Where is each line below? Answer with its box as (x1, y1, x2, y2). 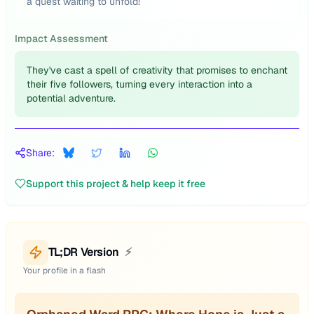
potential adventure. (27, 92, 116, 104)
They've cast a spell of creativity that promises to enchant (27, 64, 287, 76)
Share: (26, 146, 55, 159)
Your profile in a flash (23, 265, 106, 276)
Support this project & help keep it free (26, 177, 205, 190)
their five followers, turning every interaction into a (27, 78, 252, 90)
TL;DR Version (48, 245, 119, 259)
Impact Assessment (15, 32, 108, 45)
